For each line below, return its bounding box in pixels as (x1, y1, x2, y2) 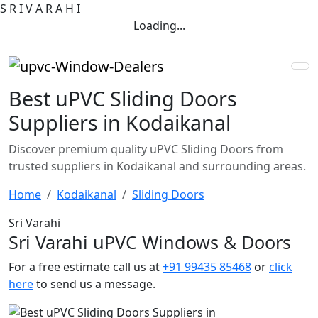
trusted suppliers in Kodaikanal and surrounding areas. (9, 158, 306, 174)
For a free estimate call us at (9, 258, 163, 275)
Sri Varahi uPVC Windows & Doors (9, 229, 291, 254)
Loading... (133, 18, 185, 33)
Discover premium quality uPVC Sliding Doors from (9, 141, 283, 157)
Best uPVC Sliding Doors (9, 84, 237, 112)
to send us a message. (33, 275, 155, 292)
